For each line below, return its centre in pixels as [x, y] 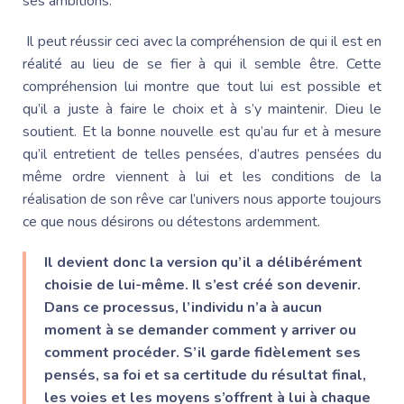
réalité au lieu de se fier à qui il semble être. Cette [202, 64]
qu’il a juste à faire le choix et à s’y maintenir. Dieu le [202, 109]
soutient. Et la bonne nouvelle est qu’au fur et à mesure [202, 131]
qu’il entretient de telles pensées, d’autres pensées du [202, 154]
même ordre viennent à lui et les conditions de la [202, 176]
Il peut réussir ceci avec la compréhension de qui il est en [202, 41]
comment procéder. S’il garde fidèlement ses [202, 352]
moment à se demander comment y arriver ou [200, 330]
